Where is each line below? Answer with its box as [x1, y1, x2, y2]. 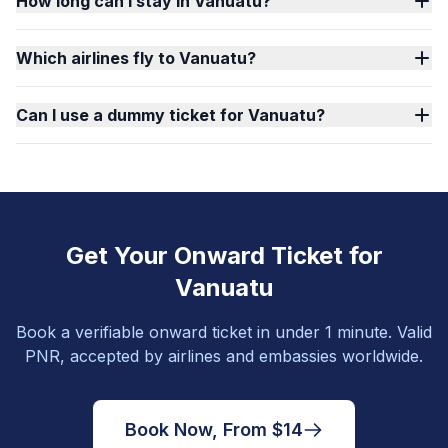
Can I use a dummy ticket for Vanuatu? [16, 105, 325, 125]
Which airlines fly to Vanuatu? [16, 48, 256, 68]
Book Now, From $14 [125, 419, 303, 440]
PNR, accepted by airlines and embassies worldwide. [25, 346, 423, 366]
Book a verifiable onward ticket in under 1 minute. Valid [16, 322, 432, 342]
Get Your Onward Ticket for [65, 241, 383, 270]
